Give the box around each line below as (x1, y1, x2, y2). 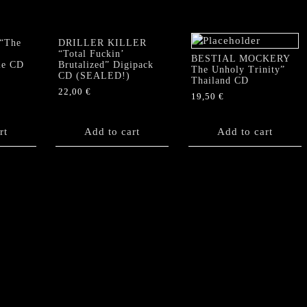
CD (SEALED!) (58, 70, 130, 81)
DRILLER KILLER (58, 37, 147, 48)
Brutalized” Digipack (58, 59, 153, 70)
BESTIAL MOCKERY (191, 53, 290, 64)
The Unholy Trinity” (191, 64, 285, 75)
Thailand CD (191, 75, 249, 86)
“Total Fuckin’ (58, 48, 124, 59)
